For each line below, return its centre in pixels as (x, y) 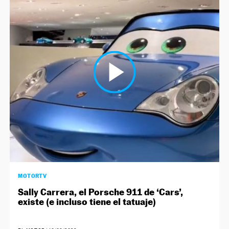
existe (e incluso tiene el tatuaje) (87, 202)
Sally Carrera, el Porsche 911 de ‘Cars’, (101, 192)
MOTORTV (32, 176)
